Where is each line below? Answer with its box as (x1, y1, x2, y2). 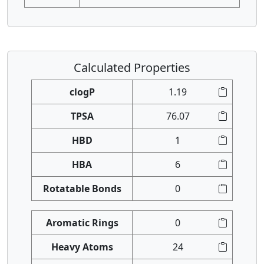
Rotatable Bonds (42, 182, 121, 195)
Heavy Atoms (51, 240, 113, 253)
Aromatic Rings (45, 216, 118, 229)
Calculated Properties (74, 60, 190, 75)
